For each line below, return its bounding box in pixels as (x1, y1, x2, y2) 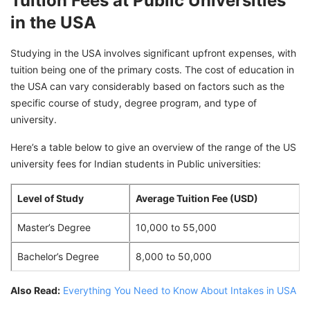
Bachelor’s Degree (17, 250, 99, 263)
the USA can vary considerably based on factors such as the (10, 80, 284, 93)
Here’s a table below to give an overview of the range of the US (10, 141, 296, 154)
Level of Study (17, 192, 84, 205)
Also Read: (10, 284, 60, 297)
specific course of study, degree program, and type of (10, 97, 257, 109)
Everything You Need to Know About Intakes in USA (63, 284, 296, 297)
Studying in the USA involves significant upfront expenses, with (10, 47, 296, 60)
